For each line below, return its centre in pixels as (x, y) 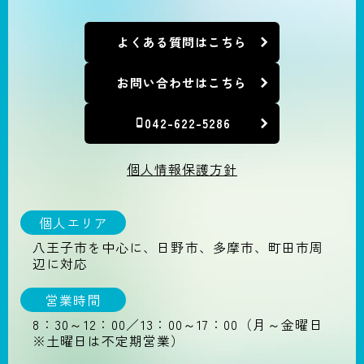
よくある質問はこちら (182, 42)
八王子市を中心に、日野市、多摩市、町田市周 (178, 247)
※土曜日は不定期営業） (109, 340)
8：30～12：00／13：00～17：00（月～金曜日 (178, 324)
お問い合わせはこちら (182, 83)
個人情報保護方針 (182, 169)
